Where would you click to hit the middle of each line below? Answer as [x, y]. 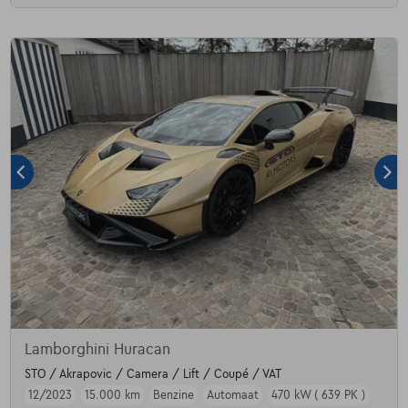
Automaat [232, 395]
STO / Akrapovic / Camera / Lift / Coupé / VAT [153, 374]
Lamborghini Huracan [97, 349]
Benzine [173, 395]
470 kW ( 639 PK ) [318, 395]
